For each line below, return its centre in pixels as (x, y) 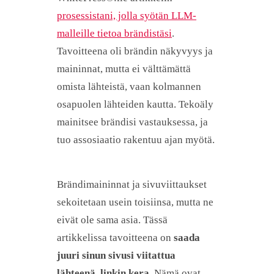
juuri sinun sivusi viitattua (116, 256)
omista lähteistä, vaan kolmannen (129, 87)
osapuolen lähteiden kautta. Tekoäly (135, 105)
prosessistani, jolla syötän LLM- (127, 16)
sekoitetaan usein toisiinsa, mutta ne (135, 202)
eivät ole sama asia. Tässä (112, 220)
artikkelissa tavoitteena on (115, 238)
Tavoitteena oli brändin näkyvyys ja (135, 51)
